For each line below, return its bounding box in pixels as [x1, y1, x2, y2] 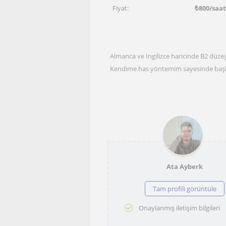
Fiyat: [112, 4, 129, 13]
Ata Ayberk [166, 162, 203, 171]
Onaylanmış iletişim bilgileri [139, 203, 220, 212]
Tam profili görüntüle [152, 184, 216, 193]
